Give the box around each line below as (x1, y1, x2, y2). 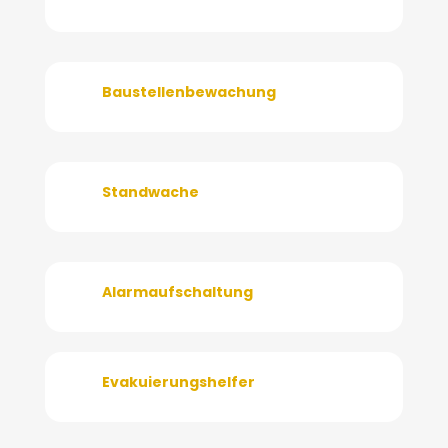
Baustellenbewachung (101, 81, 276, 102)
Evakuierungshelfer (101, 371, 255, 392)
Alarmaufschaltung (101, 281, 253, 302)
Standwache (101, 181, 199, 202)
